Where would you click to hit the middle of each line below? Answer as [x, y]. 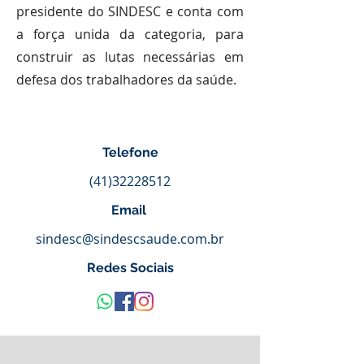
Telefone [130, 152]
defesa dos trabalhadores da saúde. [126, 80]
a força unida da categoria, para [130, 34]
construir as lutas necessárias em [130, 57]
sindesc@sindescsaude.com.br [130, 239]
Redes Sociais [130, 268]
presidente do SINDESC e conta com [130, 11]
